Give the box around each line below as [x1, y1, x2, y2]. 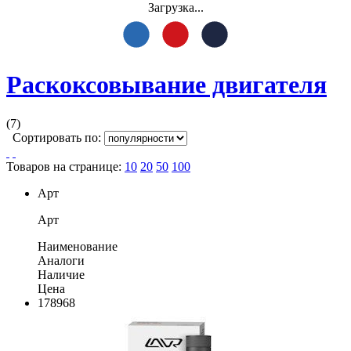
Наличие [38, 267, 85, 281]
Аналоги [38, 253, 85, 267]
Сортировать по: [6, 130, 104, 144]
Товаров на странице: [6, 159, 125, 173]
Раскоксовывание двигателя [6, 71, 327, 100]
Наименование [38, 239, 118, 253]
